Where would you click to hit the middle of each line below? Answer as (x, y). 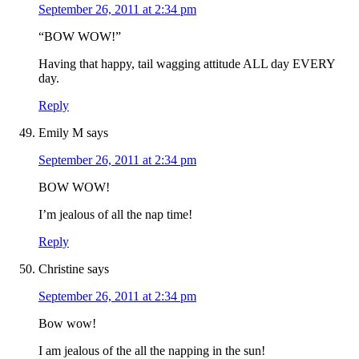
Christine (61, 269)
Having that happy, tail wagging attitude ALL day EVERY (187, 64)
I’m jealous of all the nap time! (115, 215)
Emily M (61, 133)
